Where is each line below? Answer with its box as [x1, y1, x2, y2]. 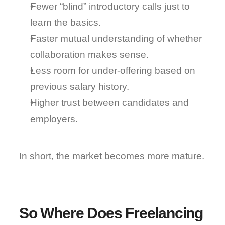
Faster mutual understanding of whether [30, 33, 202, 44]
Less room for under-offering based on [30, 65, 196, 76]
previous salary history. [30, 81, 130, 92]
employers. [30, 114, 78, 124]
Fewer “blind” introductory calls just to [30, 1, 190, 12]
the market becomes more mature [56, 151, 202, 161]
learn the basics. [30, 17, 101, 28]
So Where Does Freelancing [19, 205, 203, 221]
